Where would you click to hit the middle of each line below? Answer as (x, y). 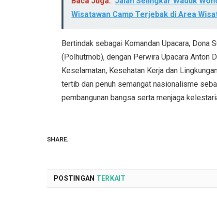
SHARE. (58, 139)
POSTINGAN (75, 178)
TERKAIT (111, 178)
